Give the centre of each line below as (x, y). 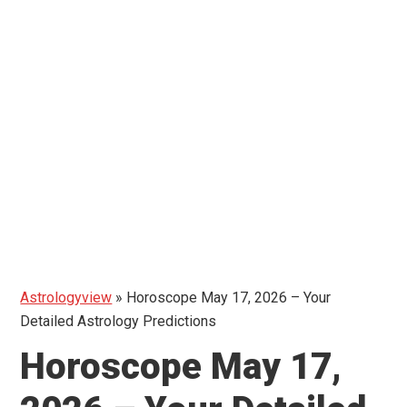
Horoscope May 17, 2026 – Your (229, 298)
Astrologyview (66, 298)
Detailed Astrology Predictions (119, 322)
